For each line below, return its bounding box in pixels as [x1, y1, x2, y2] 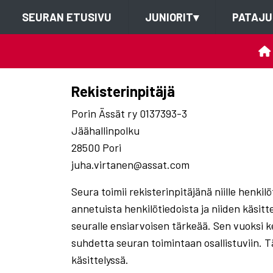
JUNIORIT [144, 10, 193, 24]
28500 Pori [71, 141, 121, 154]
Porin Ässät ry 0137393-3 [71, 107, 187, 120]
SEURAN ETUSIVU [21, 10, 112, 24]
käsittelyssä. [71, 253, 129, 266]
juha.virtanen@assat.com [71, 158, 190, 171]
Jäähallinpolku [71, 124, 140, 137]
